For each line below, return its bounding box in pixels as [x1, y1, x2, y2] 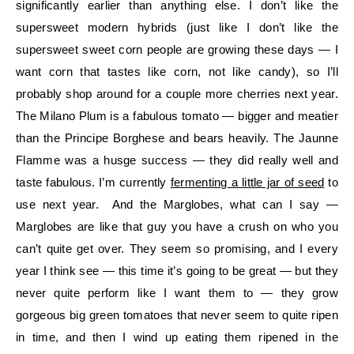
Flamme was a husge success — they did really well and [16, 153, 338, 167]
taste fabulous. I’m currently [16, 175, 171, 189]
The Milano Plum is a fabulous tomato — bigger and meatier [16, 109, 338, 122]
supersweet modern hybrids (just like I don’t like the [16, 21, 338, 34]
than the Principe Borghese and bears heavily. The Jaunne [16, 131, 338, 145]
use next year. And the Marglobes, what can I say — [16, 198, 338, 211]
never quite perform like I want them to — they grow [16, 286, 338, 299]
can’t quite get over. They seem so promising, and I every [16, 242, 338, 255]
